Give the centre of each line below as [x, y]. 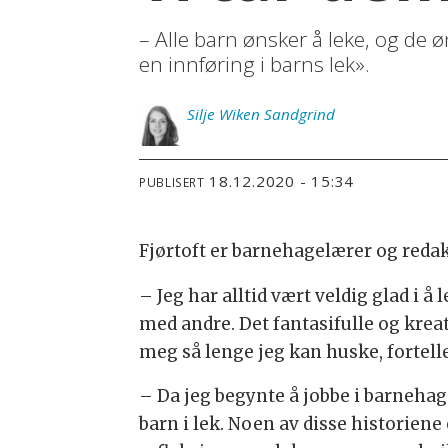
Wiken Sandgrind [277, 114]
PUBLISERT [172, 181]
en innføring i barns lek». [255, 64]
